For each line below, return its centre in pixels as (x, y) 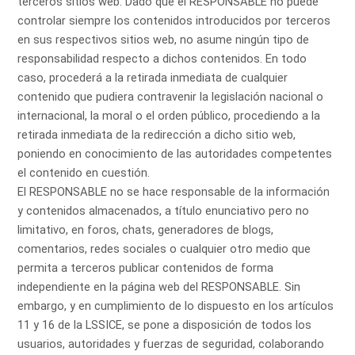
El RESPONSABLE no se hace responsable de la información (174, 192)
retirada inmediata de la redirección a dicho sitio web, (157, 135)
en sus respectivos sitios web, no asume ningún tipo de (164, 40)
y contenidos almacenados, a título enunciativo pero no (164, 211)
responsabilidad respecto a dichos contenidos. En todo (162, 59)
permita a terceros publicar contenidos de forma (146, 268)
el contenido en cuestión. (84, 173)
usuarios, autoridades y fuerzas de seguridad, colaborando (171, 344)
